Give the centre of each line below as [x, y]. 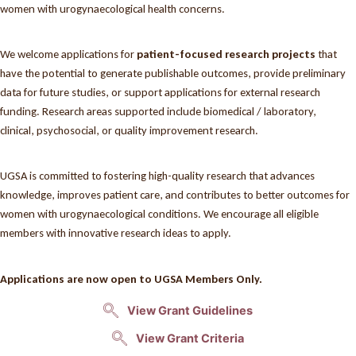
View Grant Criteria [190, 338]
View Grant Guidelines [190, 310]
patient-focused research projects [226, 54]
